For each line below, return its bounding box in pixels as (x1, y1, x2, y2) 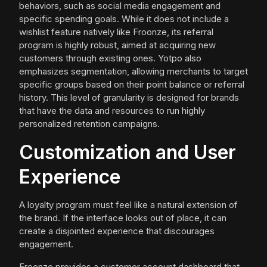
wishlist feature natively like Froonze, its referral (19, 26, 213, 38)
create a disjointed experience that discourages (19, 225, 215, 237)
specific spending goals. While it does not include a (19, 13, 229, 25)
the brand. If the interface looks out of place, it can (19, 212, 226, 224)
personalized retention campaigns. (19, 118, 160, 130)
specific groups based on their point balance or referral (19, 79, 244, 91)
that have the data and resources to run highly (19, 105, 205, 117)
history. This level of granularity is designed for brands (19, 92, 239, 104)
